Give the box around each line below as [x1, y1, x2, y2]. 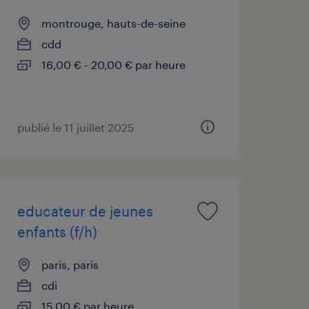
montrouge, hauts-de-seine [41, 16, 186, 30]
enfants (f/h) [17, 223, 97, 240]
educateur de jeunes [17, 202, 153, 219]
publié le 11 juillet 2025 [17, 120, 134, 134]
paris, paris [41, 257, 99, 271]
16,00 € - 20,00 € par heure [41, 57, 186, 71]
